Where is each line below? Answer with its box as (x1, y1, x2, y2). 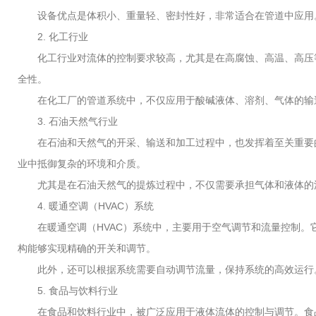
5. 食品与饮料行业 (18, 285, 118, 296)
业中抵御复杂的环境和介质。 (18, 158, 146, 169)
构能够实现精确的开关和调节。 (18, 243, 156, 254)
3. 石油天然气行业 (18, 116, 118, 127)
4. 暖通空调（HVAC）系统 (18, 200, 154, 212)
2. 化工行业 (18, 31, 88, 42)
